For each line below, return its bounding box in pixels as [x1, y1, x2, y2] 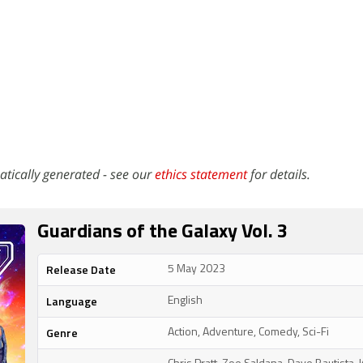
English [168, 295, 203, 307]
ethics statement [155, 165, 247, 183]
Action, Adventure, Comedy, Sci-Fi [168, 327, 329, 339]
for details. [247, 165, 310, 183]
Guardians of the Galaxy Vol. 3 [37, 223, 288, 242]
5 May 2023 [168, 263, 225, 275]
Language [46, 293, 97, 310]
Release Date [46, 261, 116, 278]
